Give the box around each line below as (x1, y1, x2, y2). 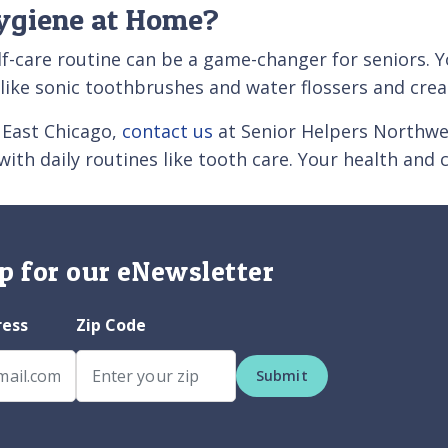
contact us (122, 118, 213, 143)
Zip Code (75, 313, 147, 336)
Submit (255, 365, 308, 385)
